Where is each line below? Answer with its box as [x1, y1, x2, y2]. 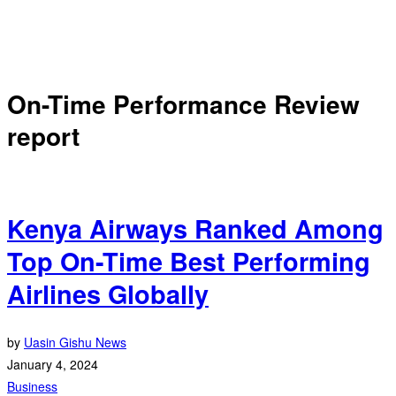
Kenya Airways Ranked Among [7, 210, 384, 247]
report [7, 118, 80, 155]
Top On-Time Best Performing [7, 243, 370, 280]
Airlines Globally [7, 276, 209, 313]
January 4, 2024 [7, 355, 98, 374]
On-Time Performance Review [7, 86, 360, 123]
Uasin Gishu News [24, 333, 126, 352]
